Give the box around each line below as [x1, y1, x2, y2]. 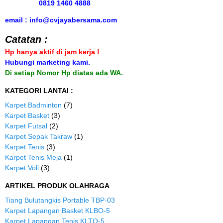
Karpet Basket [5, 111, 49, 119]
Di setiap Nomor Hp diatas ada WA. [5, 68, 123, 77]
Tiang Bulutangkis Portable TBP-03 [5, 196, 115, 204]
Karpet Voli [5, 163, 39, 172]
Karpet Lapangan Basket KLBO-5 [5, 206, 110, 215]
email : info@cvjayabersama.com [5, 15, 117, 24]
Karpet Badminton [5, 101, 62, 109]
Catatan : [5, 33, 48, 45]
